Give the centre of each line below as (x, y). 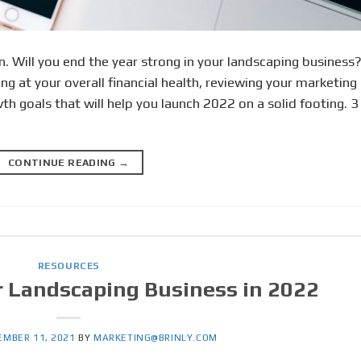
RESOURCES (68, 266)
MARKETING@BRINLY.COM (155, 338)
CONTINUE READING (63, 162)
